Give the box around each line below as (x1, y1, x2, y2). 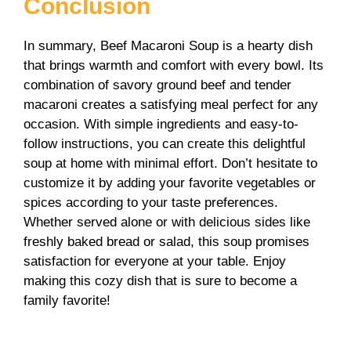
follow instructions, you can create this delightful (24, 136, 306, 151)
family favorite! (24, 292, 110, 308)
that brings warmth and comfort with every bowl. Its (24, 57, 324, 73)
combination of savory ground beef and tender (24, 77, 291, 92)
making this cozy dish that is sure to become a (24, 273, 297, 288)
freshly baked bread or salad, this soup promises (24, 233, 309, 249)
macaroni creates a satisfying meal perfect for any (24, 96, 318, 112)
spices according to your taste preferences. (24, 194, 278, 210)
